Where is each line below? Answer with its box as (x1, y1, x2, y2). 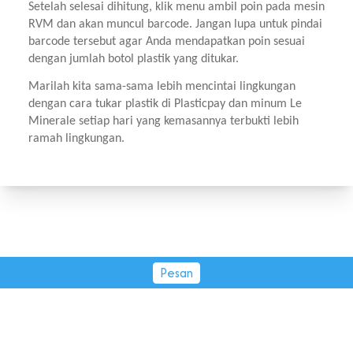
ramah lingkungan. (28, 132, 124, 146)
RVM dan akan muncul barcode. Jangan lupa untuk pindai (28, 18, 322, 32)
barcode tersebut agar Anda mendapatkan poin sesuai (28, 35, 305, 49)
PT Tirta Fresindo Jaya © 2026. (91, 303, 262, 322)
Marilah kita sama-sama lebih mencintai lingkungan (28, 80, 295, 94)
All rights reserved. (126, 325, 227, 344)
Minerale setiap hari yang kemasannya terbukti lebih (28, 115, 299, 128)
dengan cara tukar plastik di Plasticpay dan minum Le (28, 98, 302, 111)
